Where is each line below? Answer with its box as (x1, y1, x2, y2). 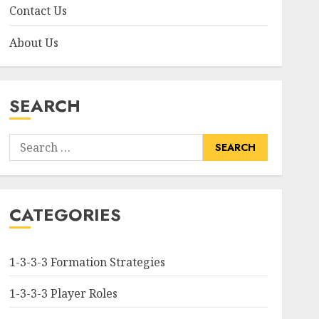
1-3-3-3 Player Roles (9, 286, 117, 301)
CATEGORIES (9, 202, 121, 227)
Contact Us (9, 3, 67, 19)
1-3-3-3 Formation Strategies (9, 254, 165, 270)
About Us (9, 35, 58, 51)
